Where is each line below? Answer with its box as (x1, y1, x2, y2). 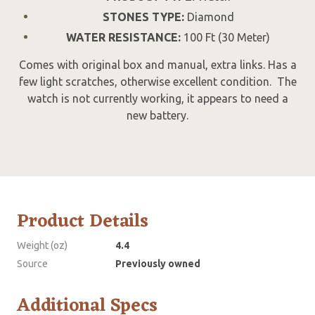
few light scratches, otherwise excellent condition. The (18, 75, 297, 89)
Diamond (184, 11, 234, 24)
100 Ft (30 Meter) (181, 31, 270, 44)
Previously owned (115, 258, 200, 270)
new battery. (127, 109, 188, 122)
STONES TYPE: (102, 11, 184, 24)
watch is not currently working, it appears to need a (27, 92, 288, 105)
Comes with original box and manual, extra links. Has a (18, 58, 297, 72)
